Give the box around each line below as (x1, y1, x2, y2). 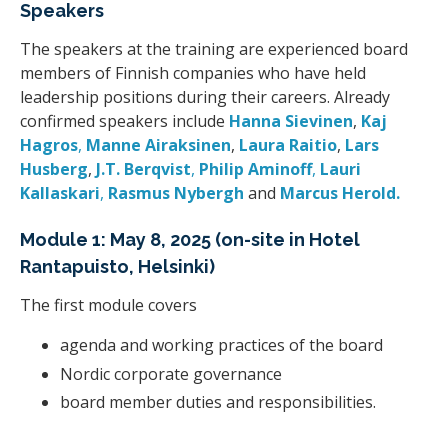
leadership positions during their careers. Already (20, 85, 390, 108)
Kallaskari (20, 181, 100, 204)
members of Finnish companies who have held (20, 61, 366, 84)
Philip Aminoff (199, 157, 312, 180)
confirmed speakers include (20, 109, 229, 132)
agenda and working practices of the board (60, 333, 383, 356)
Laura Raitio (239, 133, 337, 156)
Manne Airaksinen (86, 133, 231, 156)
